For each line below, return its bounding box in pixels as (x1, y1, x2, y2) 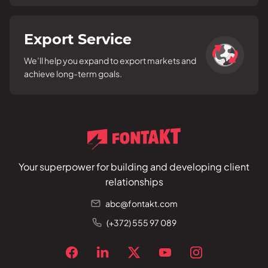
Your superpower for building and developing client (19, 160, 249, 173)
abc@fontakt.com (105, 198, 178, 209)
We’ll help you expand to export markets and (24, 55, 196, 66)
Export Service (24, 31, 132, 48)
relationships (105, 175, 163, 188)
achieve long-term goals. (24, 68, 122, 80)
